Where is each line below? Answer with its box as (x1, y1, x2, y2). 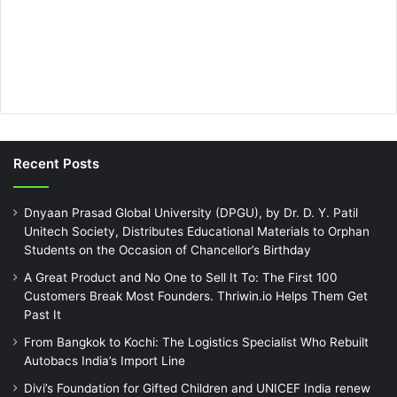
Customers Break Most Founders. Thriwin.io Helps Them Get (24, 288, 368, 303)
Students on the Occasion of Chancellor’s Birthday (24, 242, 311, 257)
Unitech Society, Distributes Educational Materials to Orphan (24, 223, 370, 238)
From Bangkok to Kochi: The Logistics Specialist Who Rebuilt (24, 334, 369, 349)
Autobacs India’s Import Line (24, 353, 185, 368)
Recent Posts (13, 154, 99, 172)
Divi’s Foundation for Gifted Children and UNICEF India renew (24, 380, 370, 395)
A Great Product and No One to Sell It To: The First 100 (24, 269, 338, 284)
